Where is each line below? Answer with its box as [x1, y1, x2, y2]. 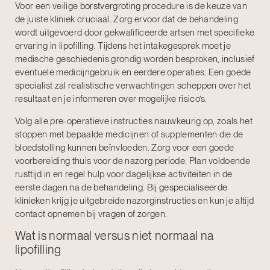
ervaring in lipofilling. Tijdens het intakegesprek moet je [15, 40, 231, 52]
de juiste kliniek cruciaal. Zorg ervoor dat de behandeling [15, 14, 239, 25]
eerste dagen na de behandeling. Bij [15, 181, 159, 193]
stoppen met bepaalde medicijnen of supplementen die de [15, 128, 243, 140]
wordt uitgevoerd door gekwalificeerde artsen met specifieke [15, 27, 255, 39]
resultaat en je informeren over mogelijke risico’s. [15, 93, 207, 105]
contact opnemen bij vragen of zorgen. [15, 208, 168, 219]
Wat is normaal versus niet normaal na [15, 228, 214, 243]
